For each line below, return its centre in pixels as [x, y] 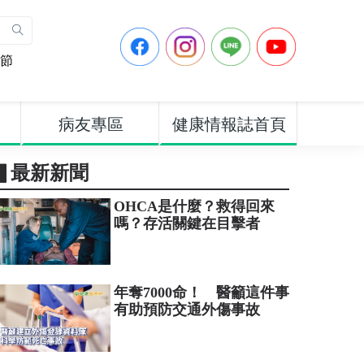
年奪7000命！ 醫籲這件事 [201, 293]
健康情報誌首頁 [229, 124]
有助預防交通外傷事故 [186, 310]
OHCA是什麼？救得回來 [194, 206]
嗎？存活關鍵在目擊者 [186, 223]
